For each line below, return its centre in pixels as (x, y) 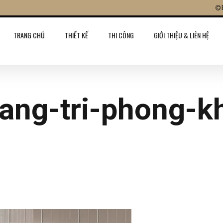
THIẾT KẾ (76, 35)
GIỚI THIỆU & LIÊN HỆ (181, 35)
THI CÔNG (121, 35)
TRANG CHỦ (29, 35)
